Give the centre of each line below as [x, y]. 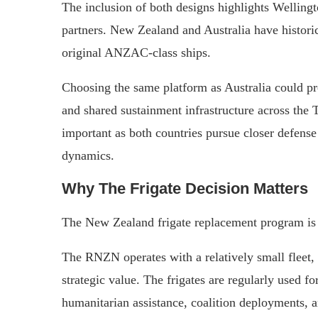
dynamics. [88, 155]
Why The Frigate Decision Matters [185, 188]
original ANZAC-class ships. [136, 52]
